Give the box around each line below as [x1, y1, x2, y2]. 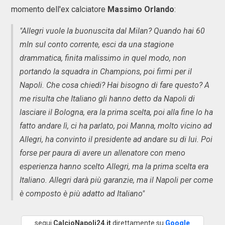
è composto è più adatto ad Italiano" [20, 189, 145, 198]
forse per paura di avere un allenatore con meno [20, 148, 185, 158]
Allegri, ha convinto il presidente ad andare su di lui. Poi [20, 135, 212, 144]
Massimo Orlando [107, 5, 174, 14]
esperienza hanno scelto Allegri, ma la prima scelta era [20, 162, 208, 171]
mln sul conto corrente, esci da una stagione [20, 40, 174, 49]
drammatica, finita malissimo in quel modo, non [20, 53, 186, 63]
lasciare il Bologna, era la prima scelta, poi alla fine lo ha [20, 107, 213, 117]
